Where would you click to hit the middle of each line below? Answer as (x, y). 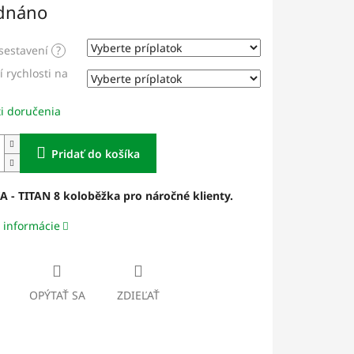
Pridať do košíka (95, 154)
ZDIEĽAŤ (138, 296)
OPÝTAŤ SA (57, 296)
